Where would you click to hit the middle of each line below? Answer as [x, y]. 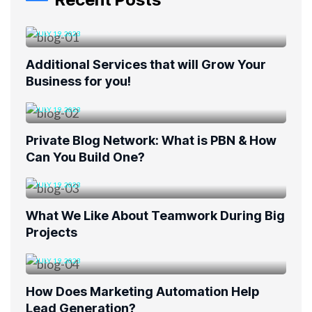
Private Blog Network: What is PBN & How [151, 140]
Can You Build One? [85, 157]
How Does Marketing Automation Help [142, 291]
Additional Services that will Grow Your [146, 65]
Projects [52, 233]
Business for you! [78, 81]
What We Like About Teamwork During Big [155, 216]
